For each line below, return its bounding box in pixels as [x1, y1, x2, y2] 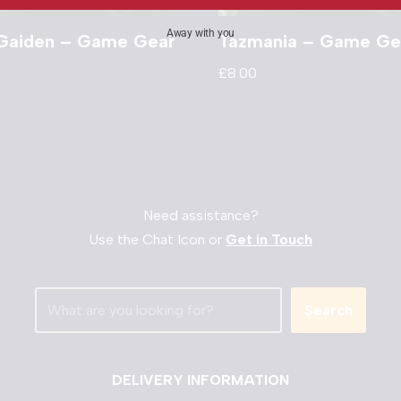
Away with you [166, 26, 235, 39]
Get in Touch [226, 231, 312, 249]
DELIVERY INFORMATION [112, 371, 289, 389]
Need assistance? [142, 207, 259, 225]
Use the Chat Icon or [89, 231, 226, 249]
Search [304, 302, 353, 320]
